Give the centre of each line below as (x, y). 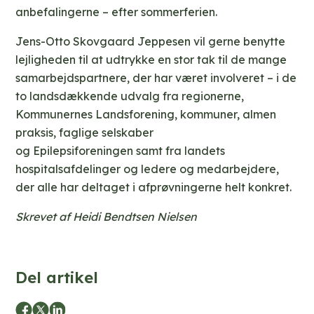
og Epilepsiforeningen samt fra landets (121, 151)
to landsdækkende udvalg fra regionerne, (130, 96)
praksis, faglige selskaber (85, 133)
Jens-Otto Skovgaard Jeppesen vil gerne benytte (151, 42)
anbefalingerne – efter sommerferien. (117, 12)
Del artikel (57, 278)
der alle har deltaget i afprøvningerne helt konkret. (154, 187)
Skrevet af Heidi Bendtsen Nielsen (107, 217)
